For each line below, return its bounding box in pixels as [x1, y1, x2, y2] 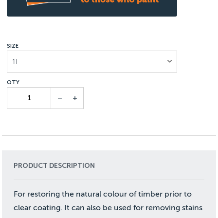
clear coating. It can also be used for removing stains [14, 203, 203, 212]
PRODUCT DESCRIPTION [14, 161, 95, 170]
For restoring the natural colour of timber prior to [14, 189, 192, 199]
